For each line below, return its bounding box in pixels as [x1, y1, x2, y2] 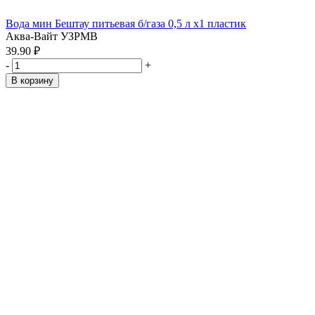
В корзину [11, 75, 53, 86]
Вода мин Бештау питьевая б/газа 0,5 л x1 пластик [6, 18, 246, 30]
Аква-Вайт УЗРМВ [6, 30, 98, 42]
